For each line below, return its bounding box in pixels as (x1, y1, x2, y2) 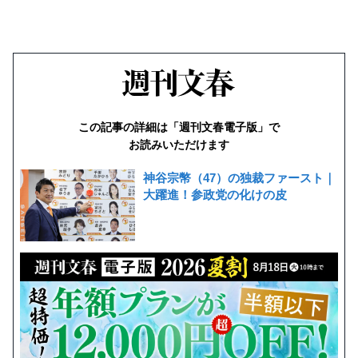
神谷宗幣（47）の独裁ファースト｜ (143, 170, 336, 185)
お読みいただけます (129, 137, 229, 151)
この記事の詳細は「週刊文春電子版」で (78, 120, 280, 133)
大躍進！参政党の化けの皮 (143, 187, 287, 201)
